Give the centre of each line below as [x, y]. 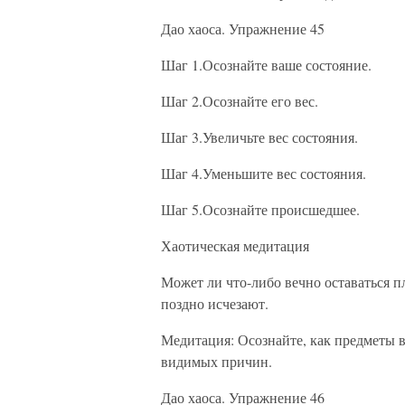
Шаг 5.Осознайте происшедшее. [260, 209]
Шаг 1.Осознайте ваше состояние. [266, 65]
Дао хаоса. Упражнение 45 [243, 28]
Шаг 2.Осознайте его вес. [240, 101]
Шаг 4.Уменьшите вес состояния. [264, 173]
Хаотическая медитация [235, 245]
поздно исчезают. [215, 303]
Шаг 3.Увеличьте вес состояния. [259, 137]
